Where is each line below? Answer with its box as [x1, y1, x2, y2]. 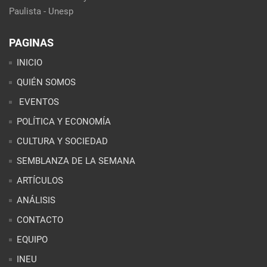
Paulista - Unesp [9, 5, 73, 17]
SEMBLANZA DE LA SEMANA [17, 155, 135, 166]
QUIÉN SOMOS [17, 76, 76, 88]
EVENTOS [17, 96, 59, 107]
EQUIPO [17, 234, 48, 245]
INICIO [17, 57, 42, 68]
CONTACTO [17, 214, 63, 225]
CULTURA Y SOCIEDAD [17, 135, 108, 147]
